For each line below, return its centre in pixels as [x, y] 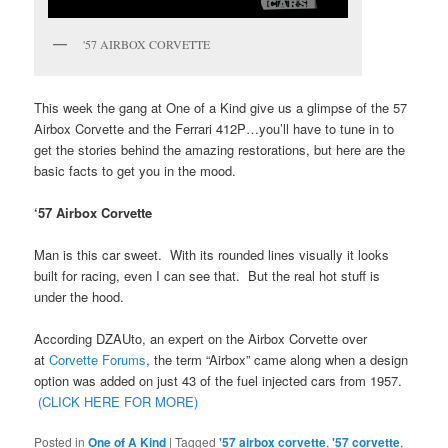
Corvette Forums [98, 360]
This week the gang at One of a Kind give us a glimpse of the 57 [221, 107]
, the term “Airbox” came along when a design [277, 360]
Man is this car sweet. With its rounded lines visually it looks [212, 254]
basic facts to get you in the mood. [135, 170]
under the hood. [79, 296]
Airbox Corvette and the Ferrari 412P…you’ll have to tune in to [214, 128]
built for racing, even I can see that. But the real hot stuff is [207, 275]
